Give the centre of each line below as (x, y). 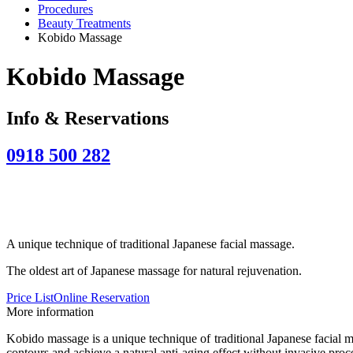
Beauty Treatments (84, 24)
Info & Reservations (87, 119)
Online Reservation (102, 297)
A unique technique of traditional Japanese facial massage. (150, 243)
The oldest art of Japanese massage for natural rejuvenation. (154, 270)
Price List (30, 297)
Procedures (65, 9)
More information (50, 311)
